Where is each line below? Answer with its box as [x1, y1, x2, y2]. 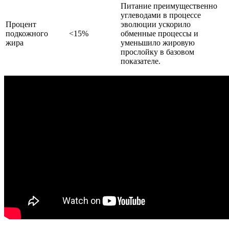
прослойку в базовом [121, 48, 194, 57]
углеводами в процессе [121, 11, 201, 20]
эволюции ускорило [121, 20, 191, 29]
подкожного [6, 29, 48, 38]
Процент [6, 20, 36, 29]
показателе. [121, 57, 161, 66]
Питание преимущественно [121, 2, 217, 11]
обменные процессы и [121, 29, 198, 38]
